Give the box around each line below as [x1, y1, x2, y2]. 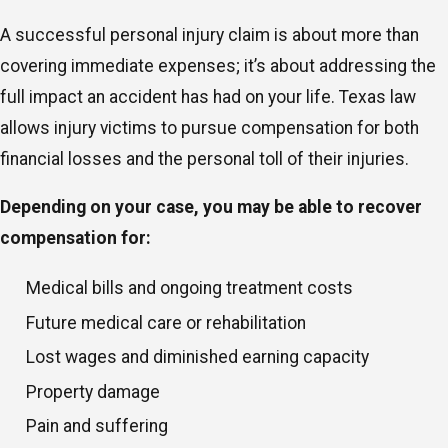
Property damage [26, 381, 165, 402]
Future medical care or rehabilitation [26, 312, 311, 333]
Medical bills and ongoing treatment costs [26, 278, 358, 299]
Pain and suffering [26, 416, 173, 437]
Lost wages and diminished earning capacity [26, 347, 374, 368]
